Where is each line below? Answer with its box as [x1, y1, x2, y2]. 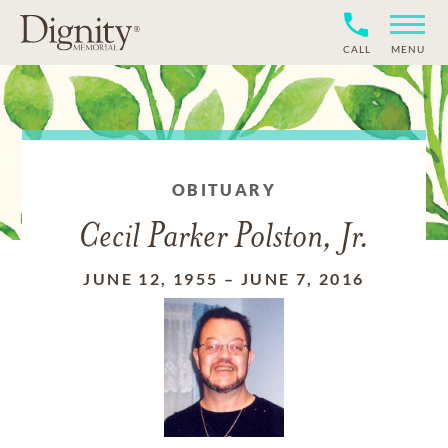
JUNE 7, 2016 [240, 269, 365, 288]
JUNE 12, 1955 [83, 269, 219, 288]
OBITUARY [171, 180, 277, 199]
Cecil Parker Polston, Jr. [78, 221, 370, 256]
